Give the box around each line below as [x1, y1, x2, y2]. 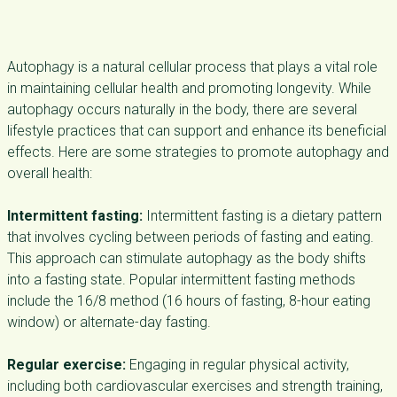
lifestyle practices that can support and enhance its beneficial [7, 122, 386, 139]
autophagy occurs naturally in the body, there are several [7, 101, 357, 118]
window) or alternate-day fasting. [7, 314, 211, 331]
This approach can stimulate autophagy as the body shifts [7, 250, 366, 267]
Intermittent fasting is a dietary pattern [143, 207, 382, 224]
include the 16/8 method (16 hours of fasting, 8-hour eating [7, 292, 370, 309]
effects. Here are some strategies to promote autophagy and [7, 144, 389, 160]
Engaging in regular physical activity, [126, 356, 349, 373]
